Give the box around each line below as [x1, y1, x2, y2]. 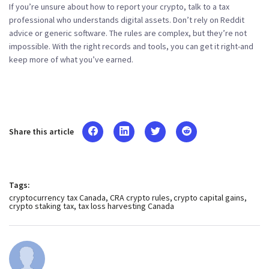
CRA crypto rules [109, 192, 170, 203]
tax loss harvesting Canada [77, 200, 174, 211]
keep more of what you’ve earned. [9, 53, 133, 65]
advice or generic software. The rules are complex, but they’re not [9, 27, 247, 38]
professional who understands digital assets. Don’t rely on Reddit [9, 14, 244, 25]
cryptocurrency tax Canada [9, 192, 106, 203]
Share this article [9, 126, 74, 138]
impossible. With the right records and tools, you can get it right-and [9, 40, 253, 52]
